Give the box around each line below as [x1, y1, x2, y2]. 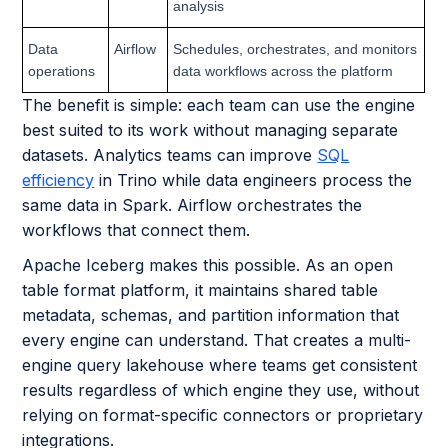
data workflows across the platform [173, 62, 394, 79]
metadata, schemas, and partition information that [22, 304, 400, 325]
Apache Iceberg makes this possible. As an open [22, 254, 394, 275]
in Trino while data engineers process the [94, 169, 413, 190]
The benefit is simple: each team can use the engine [22, 94, 416, 115]
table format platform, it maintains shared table [22, 279, 379, 300]
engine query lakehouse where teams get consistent [22, 354, 418, 375]
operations [28, 62, 96, 79]
